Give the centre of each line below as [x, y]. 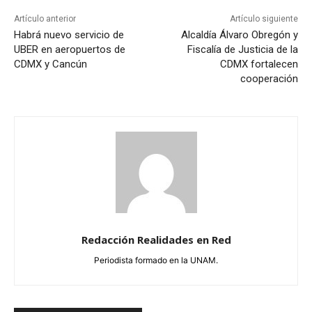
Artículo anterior [45, 18]
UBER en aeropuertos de [70, 49]
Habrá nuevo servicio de [69, 34]
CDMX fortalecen [259, 64]
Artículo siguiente [264, 18]
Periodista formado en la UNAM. [156, 260]
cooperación [269, 78]
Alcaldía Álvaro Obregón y [239, 34]
